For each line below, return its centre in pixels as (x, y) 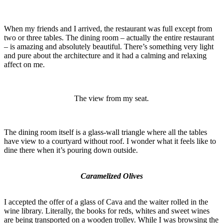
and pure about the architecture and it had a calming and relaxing (105, 55)
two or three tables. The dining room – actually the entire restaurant (109, 37)
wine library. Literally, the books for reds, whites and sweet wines (107, 211)
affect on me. (24, 64)
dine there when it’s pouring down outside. (71, 150)
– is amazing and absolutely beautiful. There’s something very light (109, 46)
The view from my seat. (111, 98)
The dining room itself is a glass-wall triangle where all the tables (106, 132)
